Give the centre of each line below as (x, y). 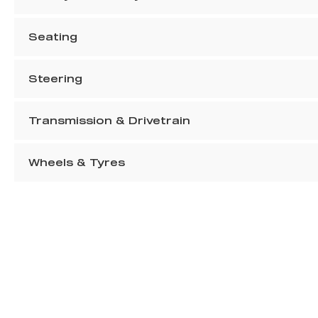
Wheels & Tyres (77, 163)
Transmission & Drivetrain (109, 121)
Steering (55, 79)
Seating (53, 37)
